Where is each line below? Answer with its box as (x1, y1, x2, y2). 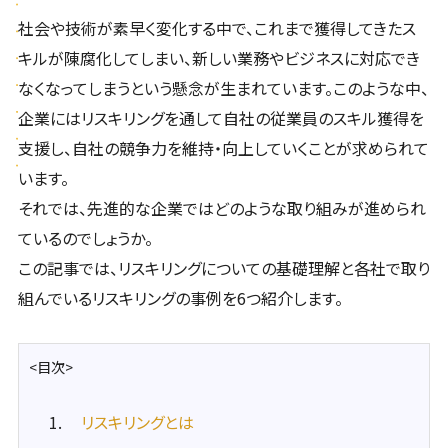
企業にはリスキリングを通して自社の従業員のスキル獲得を (17, 105, 424, 130)
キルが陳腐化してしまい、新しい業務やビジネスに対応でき (17, 45, 420, 70)
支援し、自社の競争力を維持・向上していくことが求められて (17, 135, 429, 160)
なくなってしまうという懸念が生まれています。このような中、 (17, 75, 429, 100)
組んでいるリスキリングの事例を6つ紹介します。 (17, 285, 343, 310)
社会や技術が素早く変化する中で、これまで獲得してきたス (17, 15, 416, 40)
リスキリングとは (80, 409, 194, 434)
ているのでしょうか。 (17, 225, 153, 250)
